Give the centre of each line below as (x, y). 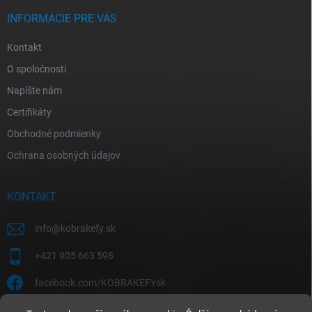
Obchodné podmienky (54, 134)
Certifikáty (29, 112)
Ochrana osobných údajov (64, 155)
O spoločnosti (37, 69)
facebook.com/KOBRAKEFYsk (100, 283)
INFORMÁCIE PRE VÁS (62, 18)
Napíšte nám (34, 91)
